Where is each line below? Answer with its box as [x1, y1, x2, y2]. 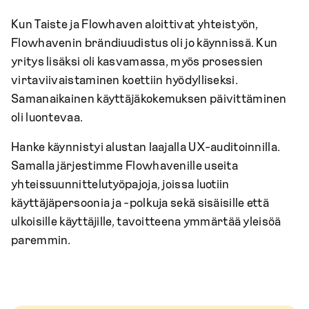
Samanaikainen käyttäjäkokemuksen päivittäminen [11, 92, 287, 106]
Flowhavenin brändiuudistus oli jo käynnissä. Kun [11, 37, 278, 50]
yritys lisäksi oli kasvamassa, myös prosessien [11, 55, 263, 68]
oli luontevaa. [11, 111, 83, 124]
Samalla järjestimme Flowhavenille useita [11, 159, 238, 172]
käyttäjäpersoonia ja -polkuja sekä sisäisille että [11, 197, 269, 210]
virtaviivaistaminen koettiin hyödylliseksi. [11, 74, 238, 87]
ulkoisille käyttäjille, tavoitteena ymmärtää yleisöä [11, 215, 281, 228]
